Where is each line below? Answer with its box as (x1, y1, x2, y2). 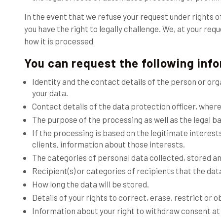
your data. (32, 88, 68, 98)
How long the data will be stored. (32, 179, 149, 189)
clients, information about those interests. (32, 139, 185, 149)
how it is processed (24, 36, 93, 46)
